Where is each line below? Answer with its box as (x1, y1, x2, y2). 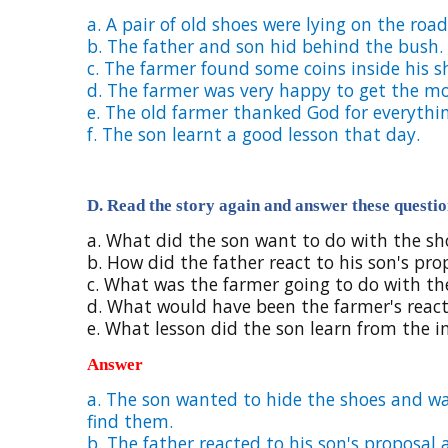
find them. (87, 409, 173, 433)
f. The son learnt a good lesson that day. (87, 122, 420, 146)
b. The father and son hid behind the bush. (87, 34, 443, 58)
